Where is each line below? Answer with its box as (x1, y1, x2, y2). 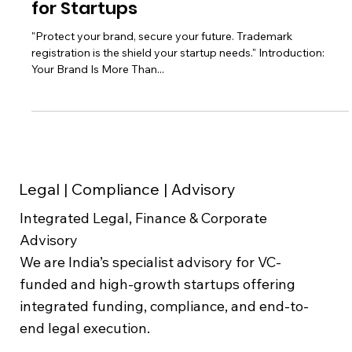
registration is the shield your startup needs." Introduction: (31, 80, 325, 95)
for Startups (31, 31, 138, 56)
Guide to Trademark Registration (31, 7, 322, 32)
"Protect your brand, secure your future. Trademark (31, 64, 293, 79)
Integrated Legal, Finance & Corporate (19, 244, 267, 262)
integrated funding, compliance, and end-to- (19, 332, 309, 350)
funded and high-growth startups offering (19, 310, 295, 328)
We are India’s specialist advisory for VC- (19, 288, 281, 306)
